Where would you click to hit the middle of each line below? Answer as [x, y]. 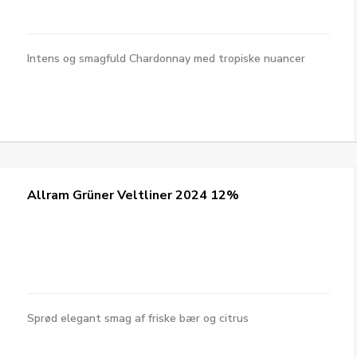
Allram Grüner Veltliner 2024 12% [133, 195]
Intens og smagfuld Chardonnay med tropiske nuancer [167, 59]
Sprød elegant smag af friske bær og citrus [138, 318]
